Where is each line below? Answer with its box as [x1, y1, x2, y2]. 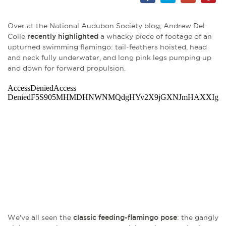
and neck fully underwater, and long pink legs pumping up [8, 53, 211, 62]
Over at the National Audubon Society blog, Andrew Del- [8, 22, 208, 30]
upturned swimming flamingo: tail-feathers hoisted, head [8, 43, 207, 51]
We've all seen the [8, 213, 73, 222]
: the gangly [177, 213, 218, 222]
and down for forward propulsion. [8, 64, 126, 73]
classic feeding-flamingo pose [73, 213, 177, 222]
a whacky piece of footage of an [98, 32, 212, 41]
